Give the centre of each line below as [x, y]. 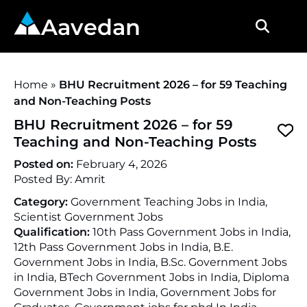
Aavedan [91, 27]
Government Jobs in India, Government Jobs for [145, 292]
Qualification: [53, 232]
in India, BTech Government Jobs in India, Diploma [151, 277]
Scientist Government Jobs [88, 217]
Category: [42, 202]
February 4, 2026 [122, 164]
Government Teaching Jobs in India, [169, 202]
